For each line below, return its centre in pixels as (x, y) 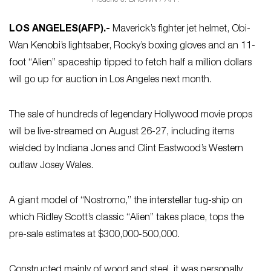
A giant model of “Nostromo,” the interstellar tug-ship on (126, 201)
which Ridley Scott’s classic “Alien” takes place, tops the (126, 218)
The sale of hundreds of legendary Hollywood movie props (131, 115)
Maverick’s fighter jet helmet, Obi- (180, 29)
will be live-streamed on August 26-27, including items (122, 132)
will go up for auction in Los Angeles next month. (110, 80)
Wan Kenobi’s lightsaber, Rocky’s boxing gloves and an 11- (132, 46)
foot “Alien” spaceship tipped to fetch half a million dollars (130, 63)
